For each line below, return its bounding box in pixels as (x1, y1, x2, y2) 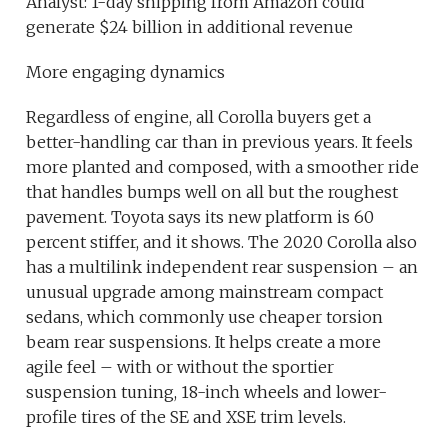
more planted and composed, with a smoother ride (26, 157, 420, 178)
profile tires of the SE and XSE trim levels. (26, 407, 347, 428)
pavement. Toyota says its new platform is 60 (26, 207, 375, 228)
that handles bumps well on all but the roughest (26, 182, 399, 203)
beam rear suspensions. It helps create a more (26, 332, 382, 353)
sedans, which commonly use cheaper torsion (26, 307, 384, 328)
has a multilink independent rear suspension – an (26, 257, 419, 278)
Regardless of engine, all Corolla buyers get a (26, 107, 372, 128)
